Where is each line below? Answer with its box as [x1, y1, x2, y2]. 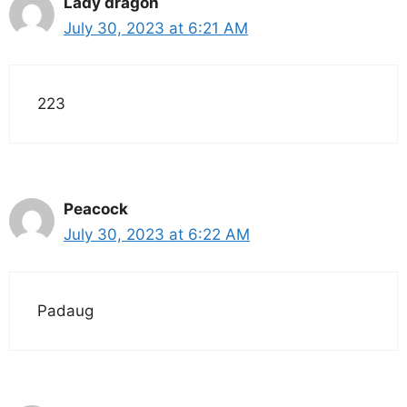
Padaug [37, 301, 94, 320]
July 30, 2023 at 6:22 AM [64, 225, 250, 244]
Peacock [64, 200, 128, 219]
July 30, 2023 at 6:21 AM [64, 18, 248, 37]
